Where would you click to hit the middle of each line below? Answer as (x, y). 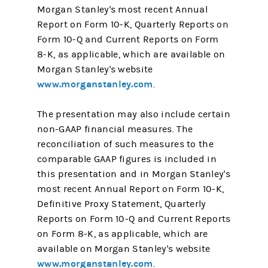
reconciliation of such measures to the (125, 144)
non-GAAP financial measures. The (115, 129)
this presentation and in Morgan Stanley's (134, 174)
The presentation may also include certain (134, 114)
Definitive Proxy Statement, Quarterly (122, 204)
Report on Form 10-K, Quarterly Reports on (133, 25)
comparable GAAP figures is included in (127, 159)
